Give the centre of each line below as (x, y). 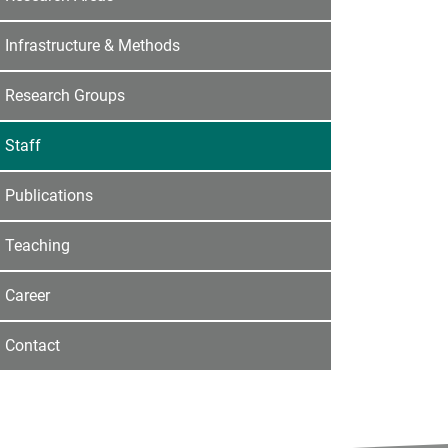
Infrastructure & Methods (92, 45)
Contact (32, 345)
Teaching (37, 245)
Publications (49, 195)
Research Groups (65, 95)
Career (27, 295)
